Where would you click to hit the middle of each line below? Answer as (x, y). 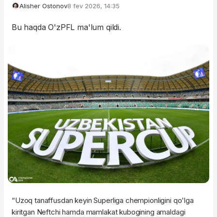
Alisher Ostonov (43, 6)
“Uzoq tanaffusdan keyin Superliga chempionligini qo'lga (103, 200)
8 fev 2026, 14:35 (93, 6)
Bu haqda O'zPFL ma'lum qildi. (66, 27)
